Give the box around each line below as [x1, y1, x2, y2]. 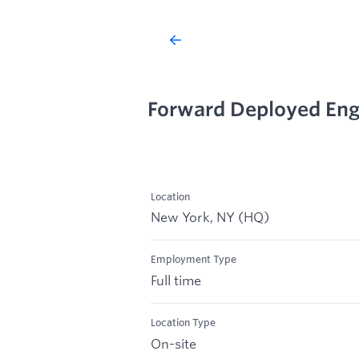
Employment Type [151, 252, 236, 266]
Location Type [151, 316, 216, 329]
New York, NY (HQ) [151, 208, 269, 226]
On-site [151, 334, 196, 352]
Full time [151, 272, 201, 289]
